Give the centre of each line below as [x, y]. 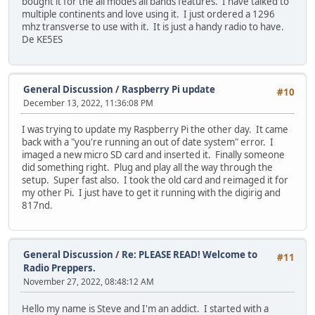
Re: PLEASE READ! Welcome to [189, 255]
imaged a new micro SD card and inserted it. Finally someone [153, 154]
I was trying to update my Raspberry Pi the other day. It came [155, 129]
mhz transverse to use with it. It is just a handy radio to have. [153, 27]
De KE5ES [42, 40]
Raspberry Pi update [168, 89]
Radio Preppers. [59, 268]
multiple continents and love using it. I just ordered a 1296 [148, 14]
